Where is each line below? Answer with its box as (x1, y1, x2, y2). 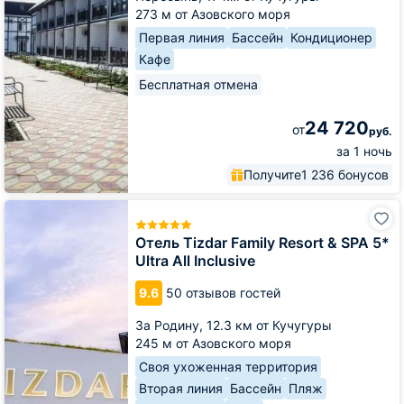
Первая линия (139, 29, 225, 45)
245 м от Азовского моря (135, 335, 291, 351)
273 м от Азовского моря (135, 5, 290, 22)
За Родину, (135, 317, 207, 333)
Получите (243, 166, 301, 182)
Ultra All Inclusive (135, 252, 255, 270)
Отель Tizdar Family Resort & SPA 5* (135, 234, 390, 252)
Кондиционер (290, 29, 372, 45)
